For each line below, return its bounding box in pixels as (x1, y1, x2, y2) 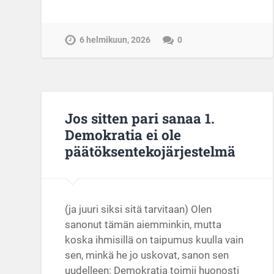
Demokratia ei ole (65, 125, 182, 144)
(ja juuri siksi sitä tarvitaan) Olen (65, 202, 212, 215)
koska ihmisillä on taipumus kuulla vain (65, 233, 244, 246)
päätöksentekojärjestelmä (65, 142, 236, 161)
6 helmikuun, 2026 (80, 34, 151, 45)
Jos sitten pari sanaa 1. (65, 109, 215, 128)
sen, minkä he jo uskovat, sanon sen (65, 248, 229, 261)
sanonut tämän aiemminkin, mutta (65, 218, 222, 231)
